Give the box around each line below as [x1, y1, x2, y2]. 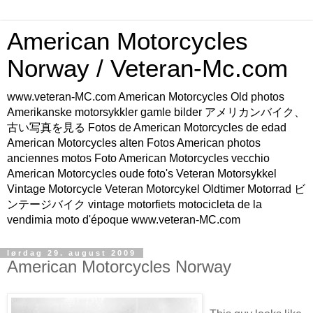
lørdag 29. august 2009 [7, 249, 136, 257]
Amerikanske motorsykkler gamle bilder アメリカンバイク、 [7, 106, 305, 118]
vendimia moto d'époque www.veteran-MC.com [7, 214, 240, 226]
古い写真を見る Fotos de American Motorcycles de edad [7, 122, 286, 133]
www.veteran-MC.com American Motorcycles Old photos [7, 91, 284, 103]
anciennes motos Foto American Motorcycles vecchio [7, 152, 270, 164]
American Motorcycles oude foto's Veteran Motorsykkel [7, 168, 277, 180]
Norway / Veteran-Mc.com [7, 55, 288, 82]
